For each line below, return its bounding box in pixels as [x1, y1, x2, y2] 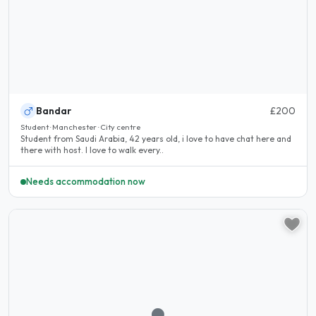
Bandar [36, 104, 71, 118]
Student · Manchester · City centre [20, 122, 140, 133]
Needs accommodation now [26, 176, 145, 188]
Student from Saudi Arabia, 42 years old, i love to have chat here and [20, 133, 291, 145]
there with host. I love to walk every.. [20, 145, 164, 156]
